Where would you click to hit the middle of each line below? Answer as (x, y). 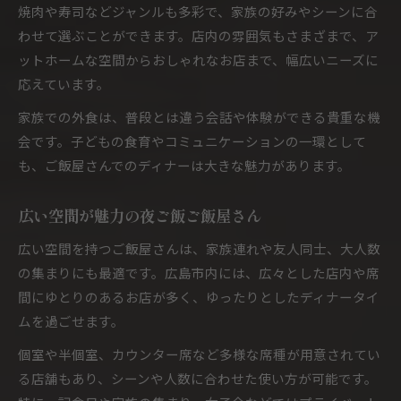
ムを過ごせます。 (71, 321)
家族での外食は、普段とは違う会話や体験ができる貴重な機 (199, 117)
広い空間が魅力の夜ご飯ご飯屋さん (140, 215)
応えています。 (64, 84)
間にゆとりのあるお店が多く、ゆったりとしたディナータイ (199, 297)
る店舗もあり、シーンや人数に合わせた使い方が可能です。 (198, 378)
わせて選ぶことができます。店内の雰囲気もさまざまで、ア (198, 35)
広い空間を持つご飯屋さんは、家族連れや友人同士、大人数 (199, 248)
